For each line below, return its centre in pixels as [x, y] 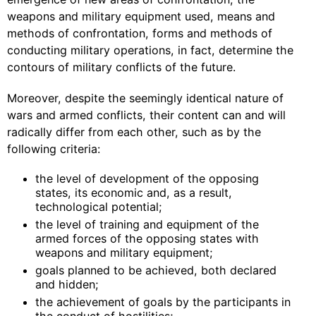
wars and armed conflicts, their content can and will [146, 115]
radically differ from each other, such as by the [134, 132]
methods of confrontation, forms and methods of [140, 33]
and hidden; [67, 284]
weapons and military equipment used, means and [141, 16]
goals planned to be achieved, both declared [156, 270]
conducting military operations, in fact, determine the [150, 50]
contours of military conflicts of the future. [121, 67]
